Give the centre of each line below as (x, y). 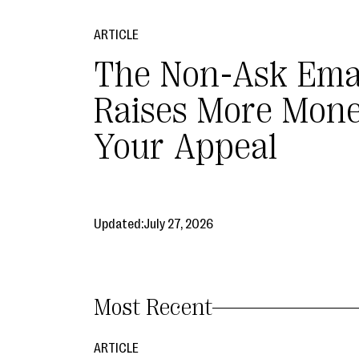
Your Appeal (186, 147)
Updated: (119, 224)
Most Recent (153, 308)
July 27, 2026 (178, 224)
